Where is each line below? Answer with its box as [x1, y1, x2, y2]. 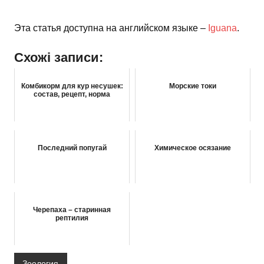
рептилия [55, 214, 88, 223]
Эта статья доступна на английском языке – [14, 23, 208, 34]
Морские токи [169, 82, 216, 91]
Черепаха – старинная [33, 206, 111, 214]
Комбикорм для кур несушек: [21, 82, 123, 91]
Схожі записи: [14, 50, 103, 65]
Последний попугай [37, 144, 107, 153]
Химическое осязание [154, 144, 231, 153]
